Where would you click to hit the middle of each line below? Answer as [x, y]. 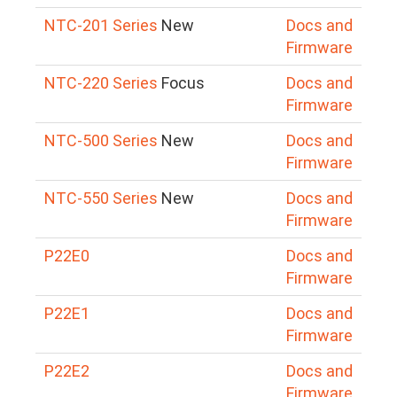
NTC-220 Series [101, 82]
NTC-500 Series [101, 140]
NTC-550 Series [101, 198]
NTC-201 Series [101, 25]
